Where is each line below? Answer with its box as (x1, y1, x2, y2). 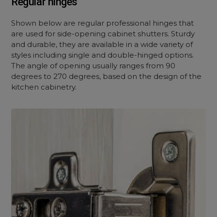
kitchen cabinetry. (11, 82, 77, 92)
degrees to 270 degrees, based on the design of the (11, 72, 202, 81)
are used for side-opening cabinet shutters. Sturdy (11, 29, 195, 38)
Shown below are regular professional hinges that (11, 18, 194, 28)
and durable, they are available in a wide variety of (11, 40, 193, 49)
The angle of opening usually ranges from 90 (11, 61, 176, 70)
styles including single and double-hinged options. (11, 50, 194, 60)
